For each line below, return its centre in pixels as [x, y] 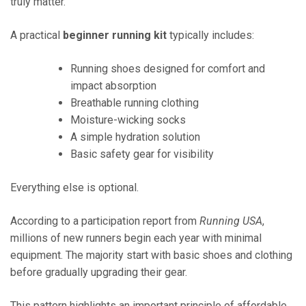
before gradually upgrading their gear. [99, 272]
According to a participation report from [105, 221]
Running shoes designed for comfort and [168, 68]
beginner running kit [115, 35]
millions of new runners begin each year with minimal [136, 238]
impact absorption [113, 85]
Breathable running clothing [135, 102]
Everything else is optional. [74, 187]
